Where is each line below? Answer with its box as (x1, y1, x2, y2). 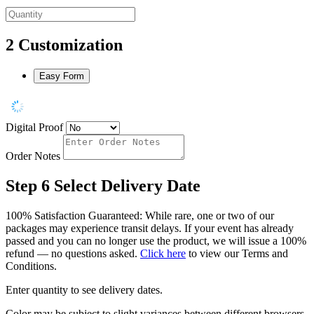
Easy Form (39, 71, 84, 82)
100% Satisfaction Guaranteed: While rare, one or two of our (6, 210, 274, 222)
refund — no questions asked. (6, 247, 140, 260)
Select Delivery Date (54, 177, 200, 196)
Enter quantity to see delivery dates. (6, 284, 163, 296)
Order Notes (6, 150, 60, 163)
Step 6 (6, 177, 50, 196)
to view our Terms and (186, 247, 288, 260)
